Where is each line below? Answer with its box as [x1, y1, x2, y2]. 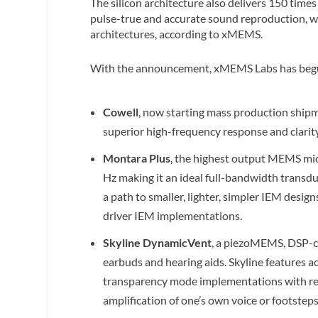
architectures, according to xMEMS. [90, 27, 263, 41]
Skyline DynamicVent [103, 236, 212, 250]
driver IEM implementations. [103, 209, 243, 223]
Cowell [103, 104, 139, 119]
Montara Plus [103, 151, 171, 165]
